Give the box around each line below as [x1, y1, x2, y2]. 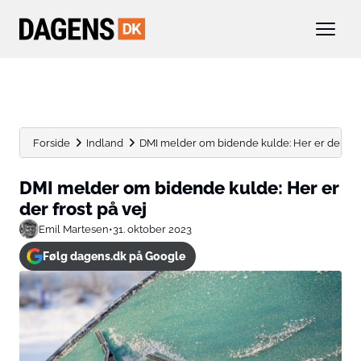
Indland [86, 136, 123, 149]
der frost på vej [19, 198, 147, 219]
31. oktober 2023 [113, 222, 192, 235]
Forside [33, 136, 70, 149]
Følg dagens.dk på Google [42, 250, 185, 263]
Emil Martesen [39, 222, 109, 235]
